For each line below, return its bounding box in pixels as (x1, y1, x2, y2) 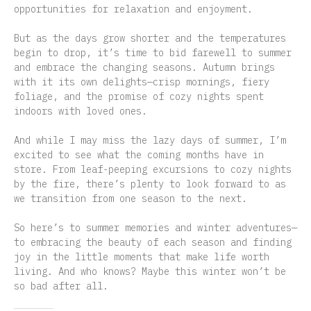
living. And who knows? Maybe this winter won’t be (14, 264, 286, 278)
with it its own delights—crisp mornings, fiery (14, 75, 269, 88)
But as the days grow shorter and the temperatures (14, 31, 286, 44)
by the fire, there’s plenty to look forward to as (14, 177, 286, 190)
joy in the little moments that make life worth (14, 250, 269, 263)
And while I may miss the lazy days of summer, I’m (14, 133, 286, 146)
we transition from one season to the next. (14, 192, 247, 205)
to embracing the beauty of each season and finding (14, 235, 292, 249)
